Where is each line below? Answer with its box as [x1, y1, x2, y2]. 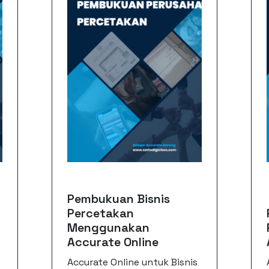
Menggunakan [67, 220, 150, 236]
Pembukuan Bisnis [67, 191, 171, 207]
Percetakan [67, 205, 134, 222]
